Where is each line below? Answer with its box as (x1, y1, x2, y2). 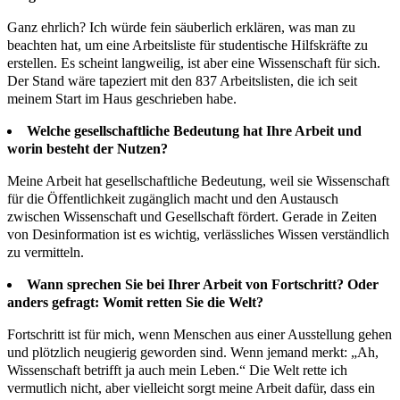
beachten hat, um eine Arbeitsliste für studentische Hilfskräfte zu (7, 37, 368, 54)
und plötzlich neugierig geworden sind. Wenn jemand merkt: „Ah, (7, 345, 379, 361)
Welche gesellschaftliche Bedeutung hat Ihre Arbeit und (27, 123, 362, 139)
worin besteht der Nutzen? (7, 141, 168, 157)
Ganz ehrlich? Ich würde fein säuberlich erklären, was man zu (7, 20, 355, 36)
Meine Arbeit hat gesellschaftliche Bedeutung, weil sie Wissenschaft (7, 173, 389, 189)
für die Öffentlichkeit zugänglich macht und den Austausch (7, 191, 338, 207)
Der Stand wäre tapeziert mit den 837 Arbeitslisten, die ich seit (7, 73, 357, 89)
